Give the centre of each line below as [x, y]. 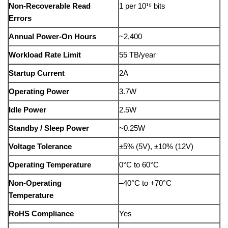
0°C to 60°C [139, 165]
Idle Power [27, 110]
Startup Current [37, 73]
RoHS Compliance [41, 214]
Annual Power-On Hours [52, 37]
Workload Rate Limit [45, 55]
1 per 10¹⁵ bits [142, 6]
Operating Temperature [50, 165]
